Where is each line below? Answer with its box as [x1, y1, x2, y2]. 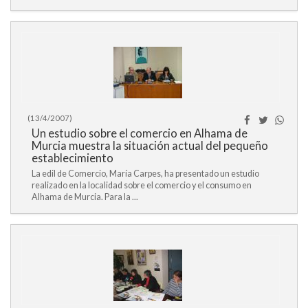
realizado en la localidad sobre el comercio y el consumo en [32, 180, 252, 190]
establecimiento [32, 151, 113, 164]
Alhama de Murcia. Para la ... [32, 192, 138, 202]
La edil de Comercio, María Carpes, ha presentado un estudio [32, 168, 259, 179]
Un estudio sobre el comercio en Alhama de [32, 126, 247, 140]
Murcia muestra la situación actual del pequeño [32, 139, 268, 152]
